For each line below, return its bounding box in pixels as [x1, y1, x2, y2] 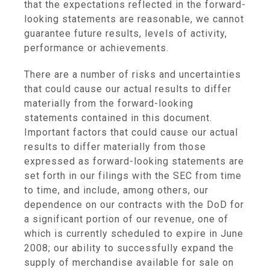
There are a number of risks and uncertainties [24, 69, 241, 80]
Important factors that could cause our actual [24, 127, 238, 138]
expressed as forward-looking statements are [24, 155, 244, 167]
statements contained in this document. [24, 112, 212, 124]
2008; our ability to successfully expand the [24, 242, 234, 254]
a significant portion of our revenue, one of [24, 213, 228, 225]
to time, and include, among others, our [24, 184, 209, 196]
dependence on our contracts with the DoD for [24, 199, 244, 210]
